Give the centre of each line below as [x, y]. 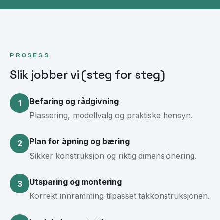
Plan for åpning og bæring [80, 142]
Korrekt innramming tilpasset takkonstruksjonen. [120, 196]
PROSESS [30, 55]
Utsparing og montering [76, 182]
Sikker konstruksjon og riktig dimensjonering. [113, 156]
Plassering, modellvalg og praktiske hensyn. [111, 116]
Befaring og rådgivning [74, 101]
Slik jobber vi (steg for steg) [87, 75]
